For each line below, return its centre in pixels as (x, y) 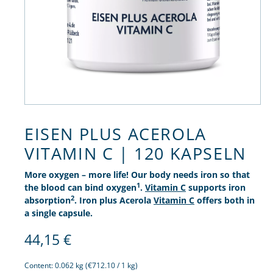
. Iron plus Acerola (114, 200)
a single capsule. (58, 213)
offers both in (225, 200)
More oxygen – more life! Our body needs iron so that (137, 175)
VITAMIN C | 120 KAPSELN (135, 154)
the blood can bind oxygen (80, 188)
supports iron (216, 188)
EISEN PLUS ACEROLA (115, 134)
